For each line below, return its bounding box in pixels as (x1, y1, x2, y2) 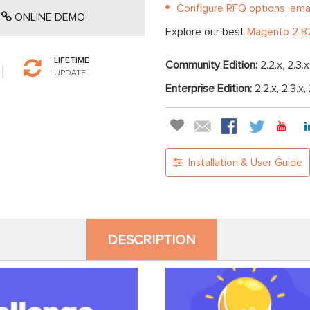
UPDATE (53, 68, 86, 79)
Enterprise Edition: (165, 82, 255, 96)
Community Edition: (165, 58, 260, 73)
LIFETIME (53, 55, 89, 66)
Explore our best (165, 25, 247, 39)
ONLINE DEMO (12, 10, 86, 25)
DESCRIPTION (107, 232, 196, 249)
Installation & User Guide (185, 156, 302, 170)
